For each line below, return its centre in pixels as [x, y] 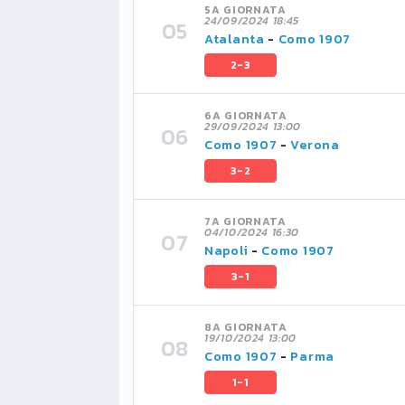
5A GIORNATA [245, 10]
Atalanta [235, 39]
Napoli [226, 251]
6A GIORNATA [246, 116]
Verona [315, 145]
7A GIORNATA [245, 221]
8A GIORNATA [246, 327]
